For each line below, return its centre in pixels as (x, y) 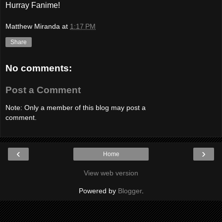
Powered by (98, 191)
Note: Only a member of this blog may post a (76, 107)
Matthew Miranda (33, 27)
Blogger (130, 191)
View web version (111, 173)
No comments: (39, 68)
